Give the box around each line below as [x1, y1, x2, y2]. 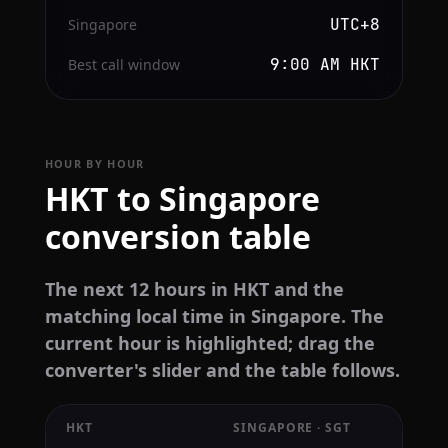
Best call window [67, 54, 180, 74]
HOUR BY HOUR [44, 155, 145, 171]
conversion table [44, 214, 311, 258]
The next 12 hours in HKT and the [44, 276, 344, 301]
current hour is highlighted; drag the [44, 330, 375, 355]
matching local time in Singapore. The [44, 303, 384, 328]
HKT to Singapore [44, 176, 320, 220]
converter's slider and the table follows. [44, 357, 400, 382]
